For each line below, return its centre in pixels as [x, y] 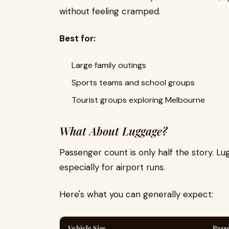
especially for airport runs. [112, 167]
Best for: [77, 38]
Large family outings [109, 65]
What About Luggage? [113, 131]
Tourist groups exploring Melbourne [138, 100]
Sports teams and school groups [133, 83]
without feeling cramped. [110, 11]
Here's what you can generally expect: [136, 194]
